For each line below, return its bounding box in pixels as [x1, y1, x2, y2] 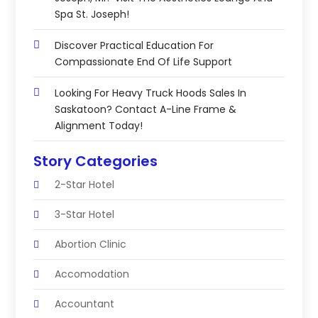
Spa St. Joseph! [55, 6, 130, 21]
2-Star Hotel [55, 177, 115, 192]
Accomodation [55, 266, 130, 281]
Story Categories [33, 150, 158, 171]
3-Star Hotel [55, 207, 115, 221]
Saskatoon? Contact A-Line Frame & [55, 102, 237, 116]
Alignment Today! [55, 118, 143, 133]
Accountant [55, 296, 115, 311]
